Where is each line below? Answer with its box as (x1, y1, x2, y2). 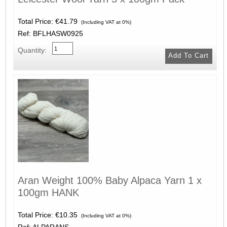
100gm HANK (17, 186, 79, 198)
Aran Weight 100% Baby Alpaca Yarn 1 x (17, 174, 202, 186)
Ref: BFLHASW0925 (17, 29, 83, 37)
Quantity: (17, 46, 47, 54)
